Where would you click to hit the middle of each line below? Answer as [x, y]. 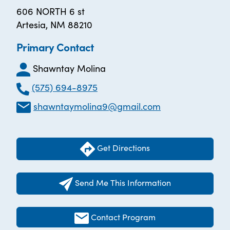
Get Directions [122, 148]
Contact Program [123, 216]
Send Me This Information [123, 183]
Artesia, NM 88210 [54, 24]
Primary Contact [55, 47]
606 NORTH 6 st [51, 11]
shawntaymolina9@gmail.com [97, 106]
